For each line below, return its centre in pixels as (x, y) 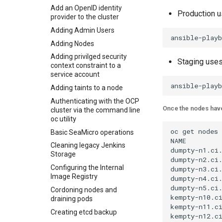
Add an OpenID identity (86, 8)
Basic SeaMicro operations (92, 132)
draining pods (72, 198)
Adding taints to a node (87, 88)
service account (75, 75)
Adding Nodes (72, 43)
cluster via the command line (95, 110)
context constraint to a (86, 66)
